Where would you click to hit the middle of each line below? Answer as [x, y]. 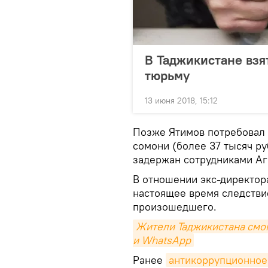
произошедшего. [175, 207]
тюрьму [167, 76]
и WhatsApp [162, 240]
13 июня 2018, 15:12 [181, 101]
